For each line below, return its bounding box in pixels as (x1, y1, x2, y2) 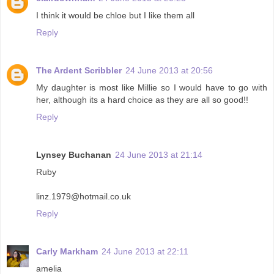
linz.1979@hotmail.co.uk (36, 191, 131, 201)
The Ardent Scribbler (36, 65, 122, 75)
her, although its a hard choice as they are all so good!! (36, 94, 248, 105)
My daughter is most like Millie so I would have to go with (36, 82, 267, 92)
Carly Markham (36, 246, 98, 256)
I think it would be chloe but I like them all (36, 10, 194, 20)
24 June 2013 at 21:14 (115, 149, 202, 160)
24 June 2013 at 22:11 (102, 246, 188, 256)
